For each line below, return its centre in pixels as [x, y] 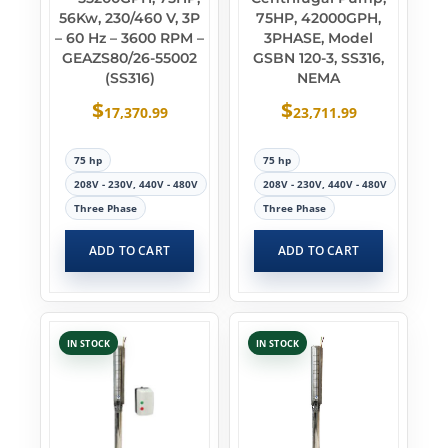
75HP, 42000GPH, [318, 18]
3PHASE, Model [318, 38]
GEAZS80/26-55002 [129, 58]
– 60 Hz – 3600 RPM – [129, 38]
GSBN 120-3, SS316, [318, 58]
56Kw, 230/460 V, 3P [129, 18]
